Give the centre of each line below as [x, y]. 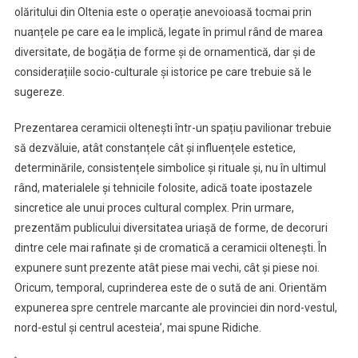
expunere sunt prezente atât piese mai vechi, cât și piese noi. [167, 267]
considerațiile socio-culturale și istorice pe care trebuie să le [163, 72]
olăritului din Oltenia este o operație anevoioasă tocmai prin [163, 12]
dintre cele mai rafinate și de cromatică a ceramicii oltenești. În [170, 247]
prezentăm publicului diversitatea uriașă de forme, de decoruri [171, 227]
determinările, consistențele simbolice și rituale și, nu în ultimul [170, 167]
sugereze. [39, 91]
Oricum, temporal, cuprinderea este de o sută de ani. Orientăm [170, 287]
